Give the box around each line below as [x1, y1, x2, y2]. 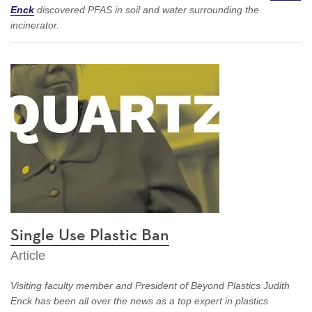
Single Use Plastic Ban [10, 226, 169, 244]
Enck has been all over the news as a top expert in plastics [10, 295, 268, 306]
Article [10, 248, 45, 263]
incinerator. [10, 19, 59, 31]
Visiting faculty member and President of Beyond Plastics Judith [10, 279, 290, 291]
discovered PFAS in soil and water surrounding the [34, 3, 259, 15]
